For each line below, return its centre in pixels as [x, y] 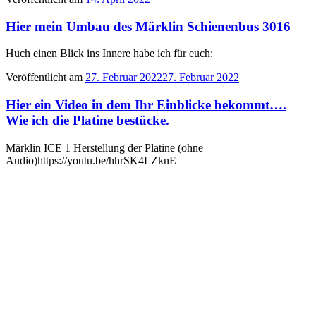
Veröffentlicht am [44, 78]
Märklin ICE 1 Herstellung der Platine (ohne [104, 147]
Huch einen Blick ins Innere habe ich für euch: [109, 54]
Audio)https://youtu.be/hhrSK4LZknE [91, 160]
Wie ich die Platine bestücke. [87, 121]
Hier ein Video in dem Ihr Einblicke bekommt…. [146, 105]
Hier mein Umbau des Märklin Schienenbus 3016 [148, 26]
